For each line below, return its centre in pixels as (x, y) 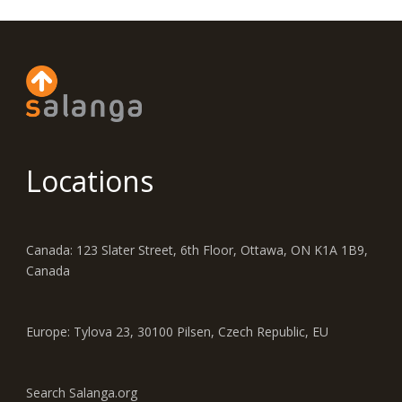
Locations (90, 180)
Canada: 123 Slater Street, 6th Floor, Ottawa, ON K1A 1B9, (197, 249)
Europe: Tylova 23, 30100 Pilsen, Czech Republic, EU (177, 331)
